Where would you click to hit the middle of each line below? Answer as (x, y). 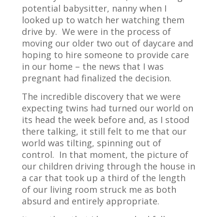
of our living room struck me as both (99, 189)
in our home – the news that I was (93, 66)
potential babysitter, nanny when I (94, 8)
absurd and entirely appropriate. (90, 201)
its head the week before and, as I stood (105, 119)
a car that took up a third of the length (103, 178)
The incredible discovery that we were (101, 96)
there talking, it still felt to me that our (104, 131)
